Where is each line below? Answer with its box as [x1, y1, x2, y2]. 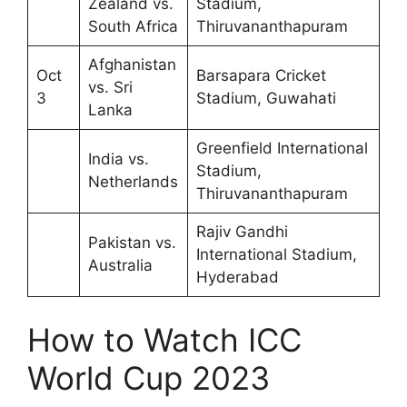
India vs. [87, 150, 149, 169]
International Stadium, [195, 245, 357, 264]
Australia [87, 256, 153, 275]
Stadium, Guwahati [195, 89, 336, 108]
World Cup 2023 [27, 358, 270, 397]
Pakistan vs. [87, 233, 176, 253]
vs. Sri [87, 78, 133, 97]
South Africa [87, 17, 178, 36]
